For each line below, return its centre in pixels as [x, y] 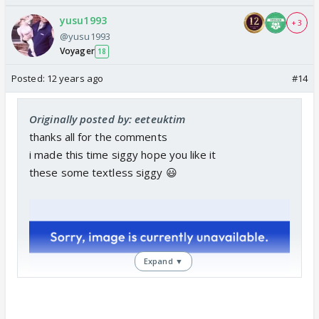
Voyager [77, 51]
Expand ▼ [163, 261]
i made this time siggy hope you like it [122, 155]
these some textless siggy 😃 [103, 173]
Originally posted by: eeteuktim [108, 119]
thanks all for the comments [98, 137]
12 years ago [75, 79]
